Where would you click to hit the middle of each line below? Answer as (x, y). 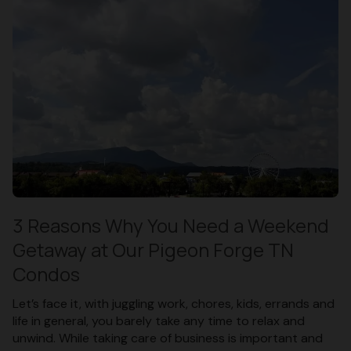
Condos (46, 273)
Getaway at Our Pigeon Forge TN (153, 249)
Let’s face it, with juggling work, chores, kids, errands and (174, 303)
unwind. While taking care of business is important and (168, 338)
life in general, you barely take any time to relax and (159, 320)
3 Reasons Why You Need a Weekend (171, 225)
